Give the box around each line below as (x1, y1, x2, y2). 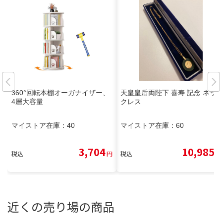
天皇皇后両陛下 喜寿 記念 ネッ (120, 88, 217, 97)
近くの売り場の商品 (7, 197, 114, 215)
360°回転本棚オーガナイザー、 (11, 88, 110, 97)
